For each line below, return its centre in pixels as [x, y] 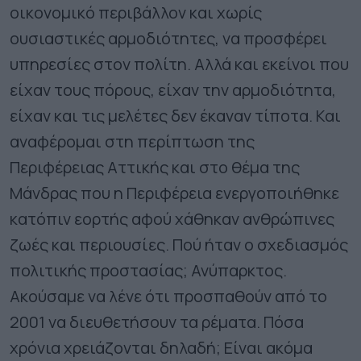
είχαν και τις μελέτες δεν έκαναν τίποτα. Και [175, 115]
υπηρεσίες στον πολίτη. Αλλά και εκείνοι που [179, 64]
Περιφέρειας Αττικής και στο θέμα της [155, 167]
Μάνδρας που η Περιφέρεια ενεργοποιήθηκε [174, 193]
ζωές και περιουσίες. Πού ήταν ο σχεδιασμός [179, 244]
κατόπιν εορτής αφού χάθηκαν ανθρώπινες [172, 218]
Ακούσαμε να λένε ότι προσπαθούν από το [168, 296]
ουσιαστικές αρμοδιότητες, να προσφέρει [168, 38]
